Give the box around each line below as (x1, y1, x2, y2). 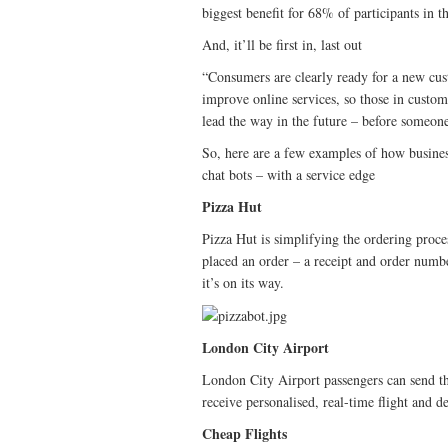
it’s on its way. (202, 272, 284, 292)
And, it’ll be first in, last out (202, 34, 362, 54)
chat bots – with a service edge (202, 164, 375, 184)
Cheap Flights (202, 423, 287, 445)
